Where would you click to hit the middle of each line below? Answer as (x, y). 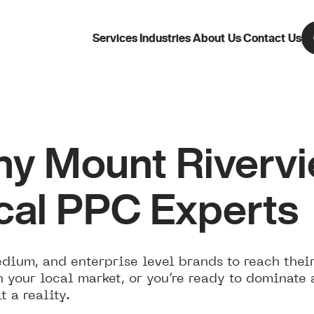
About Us (217, 38)
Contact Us (272, 38)
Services (115, 38)
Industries (165, 38)
